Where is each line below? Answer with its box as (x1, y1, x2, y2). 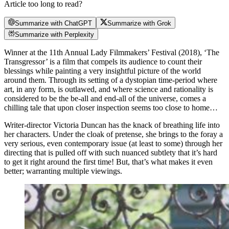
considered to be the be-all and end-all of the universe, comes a (4, 94, 206, 103)
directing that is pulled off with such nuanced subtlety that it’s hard (4, 148, 217, 157)
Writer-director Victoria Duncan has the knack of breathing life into (4, 120, 220, 129)
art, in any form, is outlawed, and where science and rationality (4, 84, 208, 94)
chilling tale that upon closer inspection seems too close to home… (4, 103, 218, 112)
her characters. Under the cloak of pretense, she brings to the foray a (4, 129, 223, 139)
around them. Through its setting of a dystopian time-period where (4, 75, 217, 84)
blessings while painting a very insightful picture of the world (4, 66, 201, 75)
